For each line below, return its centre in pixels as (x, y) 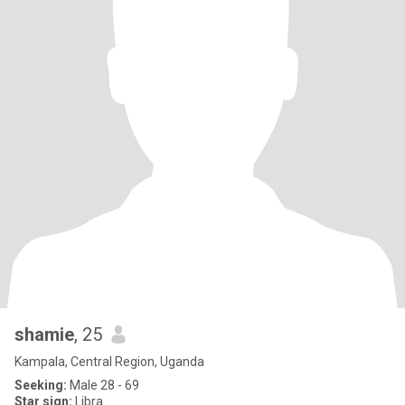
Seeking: (41, 385)
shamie (44, 334)
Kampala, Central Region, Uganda (109, 362)
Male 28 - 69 (103, 385)
